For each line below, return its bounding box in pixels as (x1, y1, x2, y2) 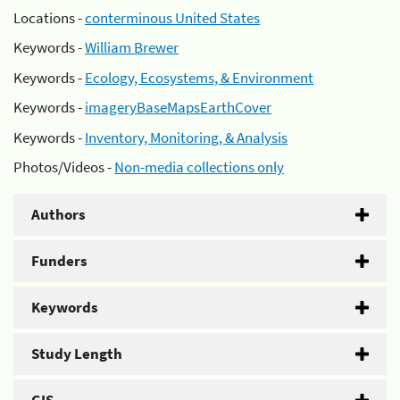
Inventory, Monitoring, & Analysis (85, 127, 287, 147)
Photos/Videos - (13, 157, 114, 177)
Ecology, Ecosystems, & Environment (85, 67, 313, 87)
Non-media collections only (114, 157, 284, 177)
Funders (31, 251, 87, 271)
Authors (31, 204, 86, 224)
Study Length (31, 344, 122, 363)
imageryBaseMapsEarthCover (85, 97, 271, 117)
